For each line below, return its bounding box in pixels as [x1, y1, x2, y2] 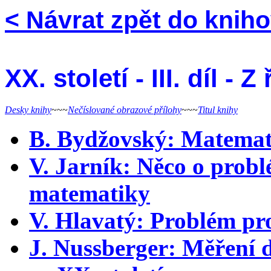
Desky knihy [5, 104, 51, 115]
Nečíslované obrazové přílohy [68, 104, 181, 115]
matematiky [29, 180, 150, 206]
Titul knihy [198, 104, 238, 115]
